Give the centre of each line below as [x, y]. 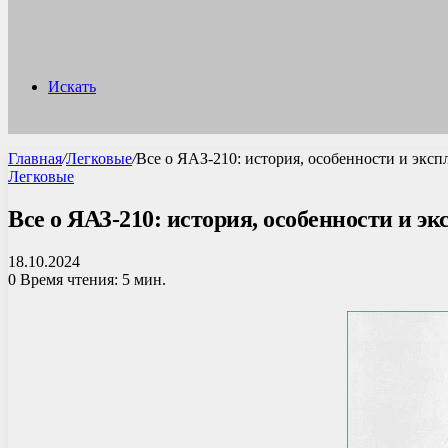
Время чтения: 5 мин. [91, 279]
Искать [72, 86]
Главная [35, 158]
